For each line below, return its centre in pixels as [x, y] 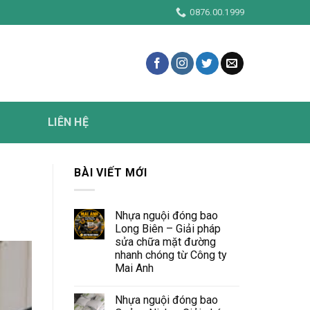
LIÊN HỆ [68, 122]
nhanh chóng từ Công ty [171, 255]
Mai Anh [134, 268]
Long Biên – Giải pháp [168, 228]
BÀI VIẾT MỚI [111, 173]
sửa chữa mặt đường [165, 241]
